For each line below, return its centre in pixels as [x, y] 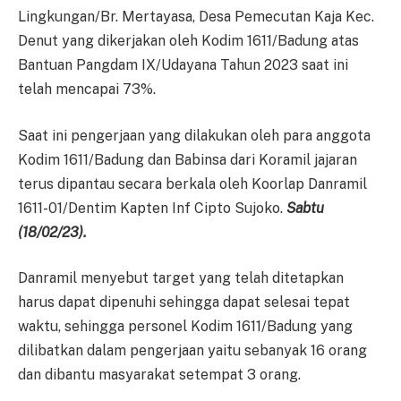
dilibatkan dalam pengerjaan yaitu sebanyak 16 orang [192, 351]
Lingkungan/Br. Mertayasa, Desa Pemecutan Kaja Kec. [196, 17]
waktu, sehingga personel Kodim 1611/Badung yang [185, 327]
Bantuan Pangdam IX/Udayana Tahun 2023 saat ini [183, 65]
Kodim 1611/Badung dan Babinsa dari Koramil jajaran [188, 159]
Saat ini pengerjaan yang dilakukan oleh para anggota [194, 135]
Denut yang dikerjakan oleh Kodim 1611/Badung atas [188, 41]
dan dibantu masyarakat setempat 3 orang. [159, 375]
